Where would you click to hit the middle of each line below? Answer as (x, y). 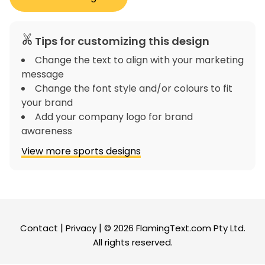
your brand (47, 102)
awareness (47, 131)
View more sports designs (81, 151)
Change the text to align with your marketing (139, 60)
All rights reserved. (132, 242)
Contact (39, 228)
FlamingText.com (173, 228)
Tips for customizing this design (122, 41)
